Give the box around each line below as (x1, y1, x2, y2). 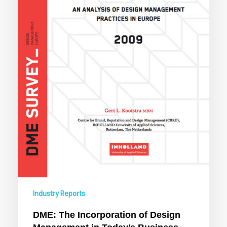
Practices (17, 16, 51, 28)
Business (17, 4, 51, 16)
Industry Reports (33, 188, 86, 199)
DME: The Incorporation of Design (33, 209, 181, 220)
